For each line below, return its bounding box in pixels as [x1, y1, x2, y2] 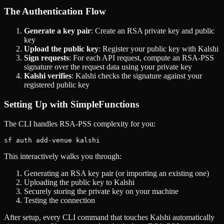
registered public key [24, 80, 89, 89]
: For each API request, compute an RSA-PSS [69, 53, 214, 62]
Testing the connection [24, 195, 95, 204]
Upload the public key [24, 44, 98, 53]
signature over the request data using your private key [24, 62, 192, 71]
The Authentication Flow [4, 6, 106, 17]
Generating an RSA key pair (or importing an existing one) [24, 168, 209, 177]
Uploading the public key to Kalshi [24, 177, 134, 186]
